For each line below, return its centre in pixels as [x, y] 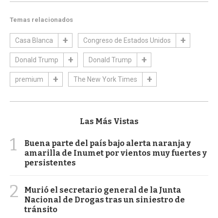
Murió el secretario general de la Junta [103, 190]
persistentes [50, 163]
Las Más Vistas [109, 121]
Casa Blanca [34, 40]
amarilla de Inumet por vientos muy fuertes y [116, 153]
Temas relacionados [41, 19]
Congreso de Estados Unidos [127, 40]
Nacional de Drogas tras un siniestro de [105, 200]
